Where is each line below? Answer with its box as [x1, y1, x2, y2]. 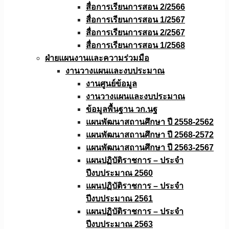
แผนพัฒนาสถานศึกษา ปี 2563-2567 [86, 143, 214, 152]
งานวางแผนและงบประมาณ [86, 92, 185, 101]
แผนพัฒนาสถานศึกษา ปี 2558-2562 [86, 118, 214, 126]
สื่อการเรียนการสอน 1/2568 [86, 41, 185, 50]
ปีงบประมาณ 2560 [86, 169, 153, 177]
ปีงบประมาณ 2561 [86, 194, 153, 203]
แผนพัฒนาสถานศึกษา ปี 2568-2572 [86, 130, 214, 139]
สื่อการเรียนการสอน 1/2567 [86, 15, 185, 24]
